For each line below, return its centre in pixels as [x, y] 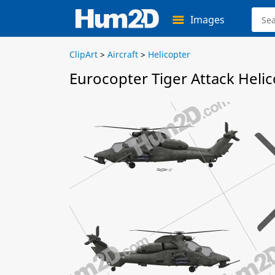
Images [207, 20]
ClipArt [83, 54]
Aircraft [123, 54]
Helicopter [169, 54]
